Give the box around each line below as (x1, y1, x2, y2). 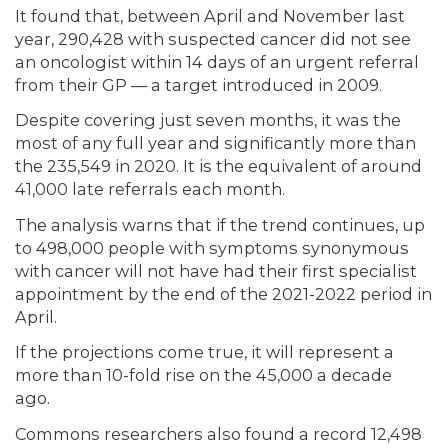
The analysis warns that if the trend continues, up (15, 214, 425, 235)
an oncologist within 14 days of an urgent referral (15, 51, 419, 72)
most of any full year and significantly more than (15, 133, 416, 154)
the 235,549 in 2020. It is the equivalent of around (15, 156, 422, 177)
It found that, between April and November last (15, 5, 405, 26)
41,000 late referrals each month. (15, 179, 289, 200)
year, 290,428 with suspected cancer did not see (15, 28, 411, 49)
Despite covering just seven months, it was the (15, 110, 401, 131)
